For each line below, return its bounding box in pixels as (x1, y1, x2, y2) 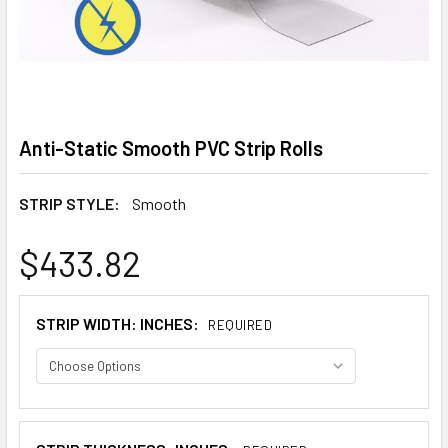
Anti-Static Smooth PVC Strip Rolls (19, 136, 323, 160)
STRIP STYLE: (19, 194, 120, 213)
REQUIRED (208, 317, 272, 334)
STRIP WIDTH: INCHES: (36, 314, 202, 333)
